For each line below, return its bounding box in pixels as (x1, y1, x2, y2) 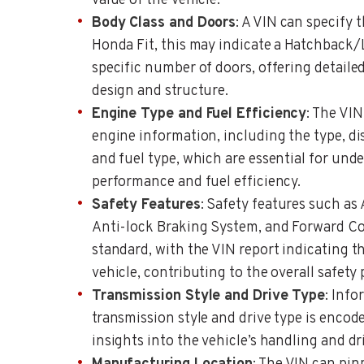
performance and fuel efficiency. (91, 172, 301, 192)
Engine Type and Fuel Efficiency (91, 104, 307, 123)
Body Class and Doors (91, 13, 236, 32)
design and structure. (91, 81, 229, 101)
